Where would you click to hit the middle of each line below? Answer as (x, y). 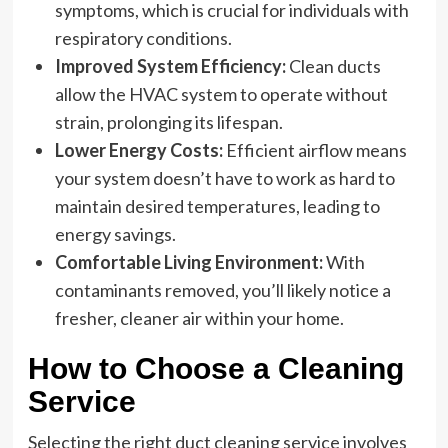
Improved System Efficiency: (170, 66)
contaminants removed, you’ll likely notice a (222, 290)
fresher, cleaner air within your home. (199, 318)
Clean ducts (333, 66)
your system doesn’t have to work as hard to (224, 178)
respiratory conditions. (143, 38)
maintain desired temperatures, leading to (217, 206)
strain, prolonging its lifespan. (168, 122)
